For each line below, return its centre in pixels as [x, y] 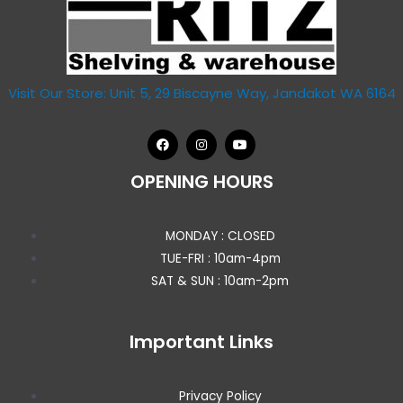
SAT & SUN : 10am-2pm [220, 282]
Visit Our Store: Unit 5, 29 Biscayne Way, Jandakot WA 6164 [201, 93]
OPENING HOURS [201, 182]
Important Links [201, 341]
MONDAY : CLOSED [220, 237]
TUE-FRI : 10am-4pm [220, 259]
